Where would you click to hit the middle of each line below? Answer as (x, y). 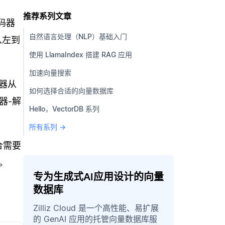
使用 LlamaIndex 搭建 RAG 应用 (81, 54)
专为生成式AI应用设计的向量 (98, 177)
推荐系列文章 (47, 16)
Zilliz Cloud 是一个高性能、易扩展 (96, 208)
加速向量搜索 (50, 72)
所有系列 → (47, 127)
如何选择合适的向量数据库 (71, 90)
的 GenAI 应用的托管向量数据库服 (95, 219)
